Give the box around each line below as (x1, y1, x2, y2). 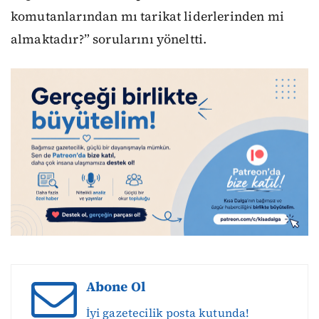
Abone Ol (85, 277, 145, 296)
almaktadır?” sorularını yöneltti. (11, 30, 207, 48)
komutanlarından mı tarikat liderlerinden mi (11, 7, 284, 25)
